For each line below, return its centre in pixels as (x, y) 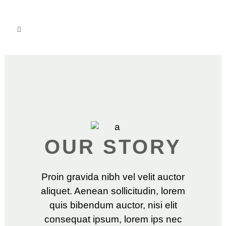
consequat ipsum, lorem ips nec (113, 219)
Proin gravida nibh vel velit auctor (113, 177)
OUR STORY (113, 147)
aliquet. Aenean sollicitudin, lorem (113, 191)
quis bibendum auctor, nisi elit (113, 205)
